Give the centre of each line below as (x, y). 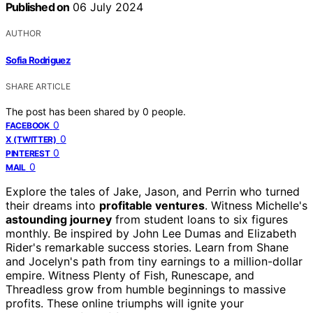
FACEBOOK (28, 125)
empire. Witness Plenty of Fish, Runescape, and (130, 275)
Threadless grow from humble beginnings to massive (146, 289)
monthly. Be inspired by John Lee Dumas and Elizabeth (151, 233)
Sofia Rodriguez (38, 60)
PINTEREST (28, 153)
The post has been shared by (74, 111)
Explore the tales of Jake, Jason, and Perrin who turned (153, 191)
